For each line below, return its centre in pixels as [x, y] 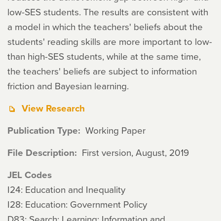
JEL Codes [30, 175]
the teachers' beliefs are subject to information [102, 71]
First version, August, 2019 [135, 152]
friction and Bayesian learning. [68, 86]
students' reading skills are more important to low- [110, 41]
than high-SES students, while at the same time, [104, 56]
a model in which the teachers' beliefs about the [105, 26]
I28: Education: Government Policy [77, 204]
